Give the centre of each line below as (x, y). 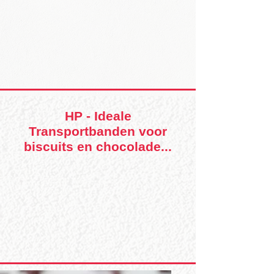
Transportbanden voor (98, 131)
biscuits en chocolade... (98, 146)
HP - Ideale (98, 116)
